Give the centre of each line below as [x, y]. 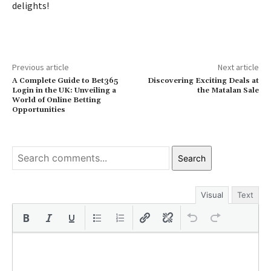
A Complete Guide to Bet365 [65, 80]
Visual [212, 194]
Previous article [41, 67]
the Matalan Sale [228, 90]
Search [192, 158]
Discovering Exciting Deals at [203, 80]
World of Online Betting [57, 100]
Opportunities [39, 109]
